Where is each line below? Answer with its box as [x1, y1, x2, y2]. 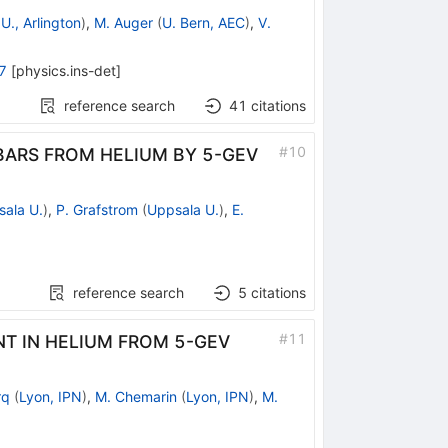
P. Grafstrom [55, 200, 138, 218]
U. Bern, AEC [161, 13, 245, 31]
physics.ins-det [15, 61, 116, 79]
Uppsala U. [146, 200, 219, 218]
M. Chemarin [94, 387, 177, 405]
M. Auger [93, 13, 153, 31]
